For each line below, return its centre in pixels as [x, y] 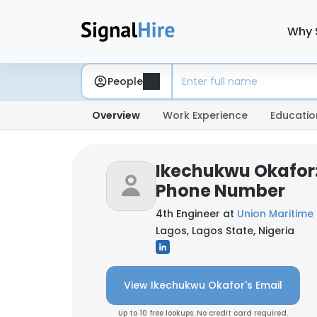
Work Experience [205, 115]
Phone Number [220, 191]
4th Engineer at [196, 214]
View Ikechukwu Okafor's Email [203, 285]
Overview [116, 115]
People [125, 81]
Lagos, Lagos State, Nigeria [225, 231]
